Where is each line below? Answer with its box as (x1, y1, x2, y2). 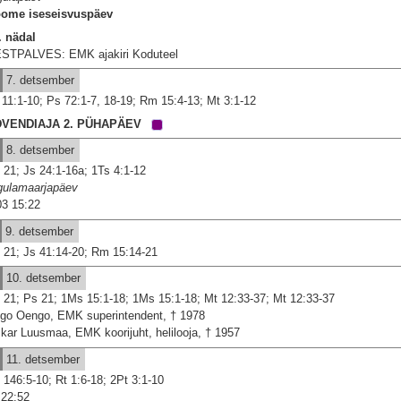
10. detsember (3, 271, 81, 286)
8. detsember (3, 143, 75, 158)
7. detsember (3, 73, 75, 88)
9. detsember (2, 224, 74, 238)
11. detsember (3, 352, 81, 366)
